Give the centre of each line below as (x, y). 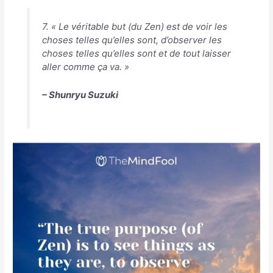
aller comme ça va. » (85, 67)
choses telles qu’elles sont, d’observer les (132, 40)
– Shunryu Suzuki (80, 95)
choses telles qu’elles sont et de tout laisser (136, 54)
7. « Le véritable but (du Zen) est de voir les (134, 27)
